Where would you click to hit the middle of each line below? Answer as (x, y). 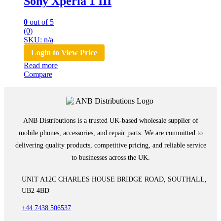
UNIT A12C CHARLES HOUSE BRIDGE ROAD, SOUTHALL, (114, 180)
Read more (41, 66)
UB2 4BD (36, 191)
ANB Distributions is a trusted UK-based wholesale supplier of (110, 121)
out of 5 (41, 22)
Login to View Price (64, 53)
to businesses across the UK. (110, 158)
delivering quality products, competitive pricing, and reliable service (110, 146)
